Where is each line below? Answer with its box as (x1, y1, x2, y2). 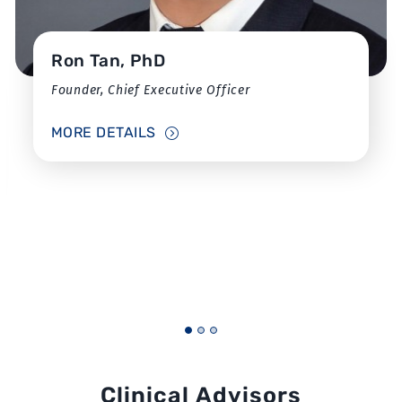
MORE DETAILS (51, 124, 156, 142)
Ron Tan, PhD (51, 50, 166, 72)
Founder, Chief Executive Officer (51, 83, 250, 99)
